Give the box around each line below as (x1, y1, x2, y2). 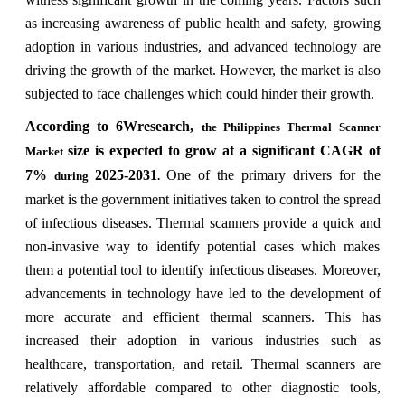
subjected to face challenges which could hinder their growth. (24, 85, 374, 101)
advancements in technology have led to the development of (24, 285, 381, 301)
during (53, 168, 95, 183)
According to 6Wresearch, (24, 118, 202, 134)
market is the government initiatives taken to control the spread (24, 191, 381, 207)
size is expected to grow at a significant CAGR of (67, 142, 381, 158)
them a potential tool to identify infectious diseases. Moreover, (24, 261, 381, 278)
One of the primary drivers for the (165, 166, 381, 183)
